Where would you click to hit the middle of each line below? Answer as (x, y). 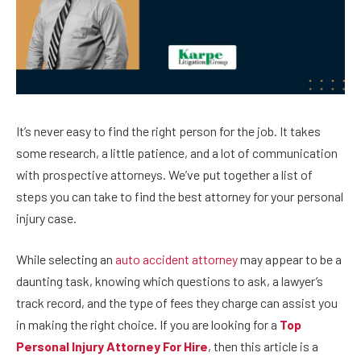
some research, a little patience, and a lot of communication (177, 152)
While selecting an (66, 259)
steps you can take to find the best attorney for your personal (180, 196)
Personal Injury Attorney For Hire (112, 346)
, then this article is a (263, 346)
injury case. (48, 218)
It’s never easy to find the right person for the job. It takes (168, 131)
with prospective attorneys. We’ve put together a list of (164, 174)
